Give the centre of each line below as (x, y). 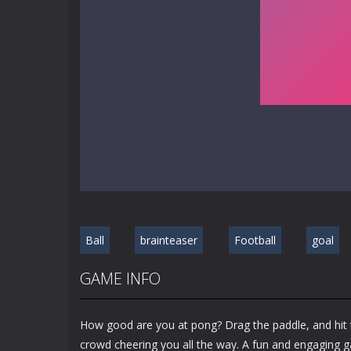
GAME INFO (120, 279)
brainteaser (169, 240)
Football (255, 240)
